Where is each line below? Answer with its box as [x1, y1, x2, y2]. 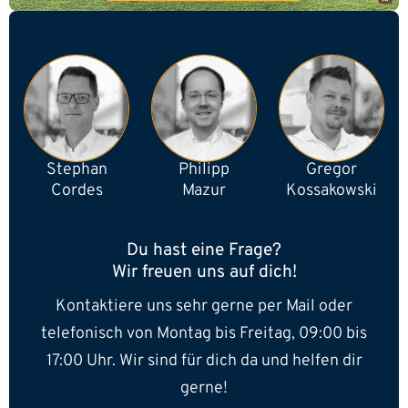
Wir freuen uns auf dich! [111, 261, 297, 284]
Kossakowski [286, 179, 377, 201]
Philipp [178, 158, 229, 180]
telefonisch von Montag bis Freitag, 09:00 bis [41, 323, 367, 345]
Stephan [46, 158, 107, 180]
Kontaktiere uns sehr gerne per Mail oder [56, 296, 352, 318]
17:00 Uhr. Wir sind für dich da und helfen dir [46, 351, 362, 372]
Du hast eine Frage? [127, 240, 281, 262]
